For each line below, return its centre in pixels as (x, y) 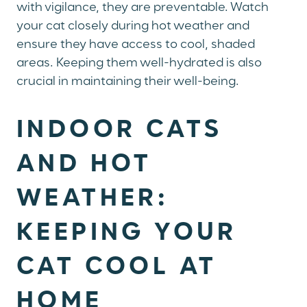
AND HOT (84, 165)
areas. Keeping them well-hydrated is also (139, 63)
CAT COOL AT (117, 268)
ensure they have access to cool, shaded (136, 45)
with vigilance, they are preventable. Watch (143, 8)
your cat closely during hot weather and (133, 26)
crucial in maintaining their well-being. (128, 82)
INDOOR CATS (120, 131)
